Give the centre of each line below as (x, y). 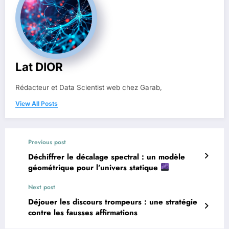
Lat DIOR (39, 66)
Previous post (47, 142)
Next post (42, 187)
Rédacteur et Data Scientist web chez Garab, (89, 87)
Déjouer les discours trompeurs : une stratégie (113, 202)
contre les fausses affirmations (83, 212)
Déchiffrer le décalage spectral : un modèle (107, 157)
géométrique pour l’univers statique (94, 167)
